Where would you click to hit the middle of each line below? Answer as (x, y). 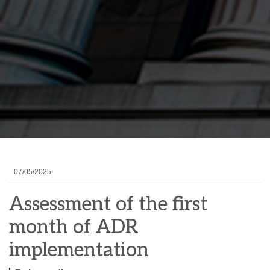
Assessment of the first (108, 204)
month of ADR (74, 227)
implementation (79, 250)
